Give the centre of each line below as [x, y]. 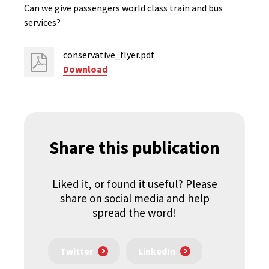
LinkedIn [157, 251]
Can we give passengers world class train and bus [123, 8]
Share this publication [134, 147]
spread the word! [134, 213]
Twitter [77, 251]
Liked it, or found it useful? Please [134, 184]
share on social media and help [134, 198]
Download [85, 69]
